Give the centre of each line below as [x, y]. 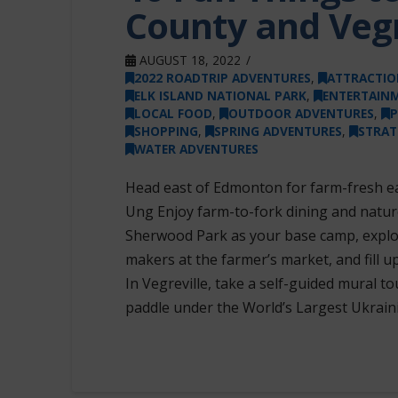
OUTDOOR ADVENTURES [301, 113]
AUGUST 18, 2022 [188, 60]
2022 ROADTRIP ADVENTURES [222, 77]
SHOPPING [166, 131]
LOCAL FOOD [173, 113]
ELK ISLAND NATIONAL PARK [220, 95]
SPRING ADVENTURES [278, 131]
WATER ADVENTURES [196, 148]
